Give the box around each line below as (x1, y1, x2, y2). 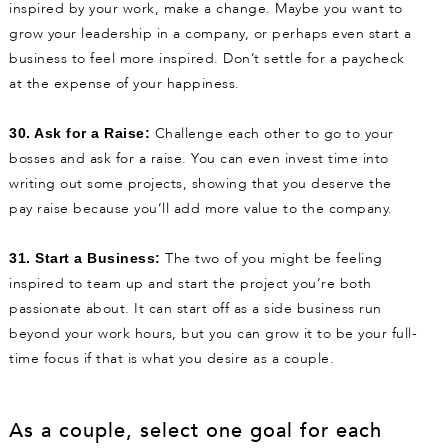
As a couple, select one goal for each (9, 417, 382, 445)
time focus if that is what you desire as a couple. (9, 349, 334, 369)
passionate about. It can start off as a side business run (9, 299, 382, 319)
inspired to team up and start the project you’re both (9, 274, 372, 294)
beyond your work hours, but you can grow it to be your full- (9, 324, 417, 344)
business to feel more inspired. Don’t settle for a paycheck (9, 49, 405, 69)
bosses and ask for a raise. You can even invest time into (9, 149, 389, 169)
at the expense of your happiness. (9, 74, 244, 94)
